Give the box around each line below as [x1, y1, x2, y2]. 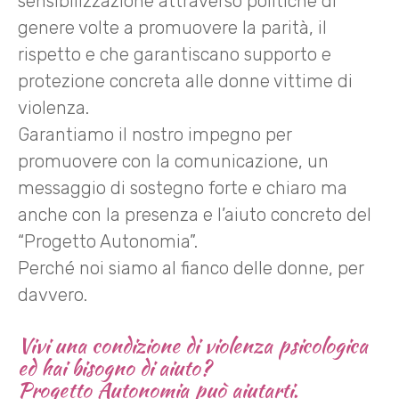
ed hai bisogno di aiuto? [18, 352, 211, 383]
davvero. [18, 283, 87, 305]
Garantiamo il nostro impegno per [18, 123, 292, 145]
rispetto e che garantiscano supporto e [18, 43, 331, 65]
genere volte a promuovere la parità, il [18, 16, 327, 38]
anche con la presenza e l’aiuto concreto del [18, 203, 371, 225]
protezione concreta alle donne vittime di [18, 69, 353, 92]
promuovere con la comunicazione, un [18, 150, 329, 172]
